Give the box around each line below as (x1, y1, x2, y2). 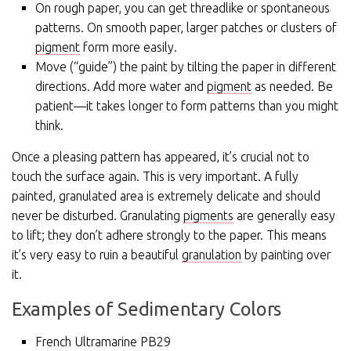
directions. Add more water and (35, 79, 207, 94)
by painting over (241, 248, 331, 262)
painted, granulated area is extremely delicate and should (12, 189, 320, 204)
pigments (183, 208, 233, 223)
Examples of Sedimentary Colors (12, 299, 281, 320)
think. (35, 118, 63, 133)
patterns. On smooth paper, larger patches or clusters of (35, 20, 337, 35)
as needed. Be (251, 79, 333, 94)
